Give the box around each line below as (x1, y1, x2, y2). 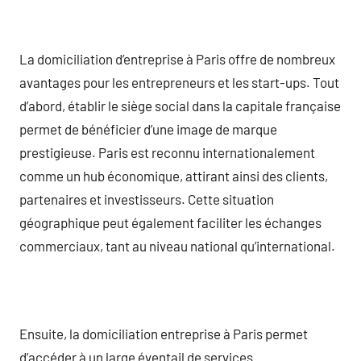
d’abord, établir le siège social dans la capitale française (19, 97, 341, 114)
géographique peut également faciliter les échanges (19, 214, 322, 230)
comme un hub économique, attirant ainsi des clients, (19, 167, 328, 184)
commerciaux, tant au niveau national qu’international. (19, 237, 335, 254)
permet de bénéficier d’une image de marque (19, 120, 277, 137)
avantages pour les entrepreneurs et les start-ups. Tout (19, 73, 339, 90)
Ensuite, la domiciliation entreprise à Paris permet (19, 325, 308, 342)
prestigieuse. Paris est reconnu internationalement (19, 143, 315, 160)
